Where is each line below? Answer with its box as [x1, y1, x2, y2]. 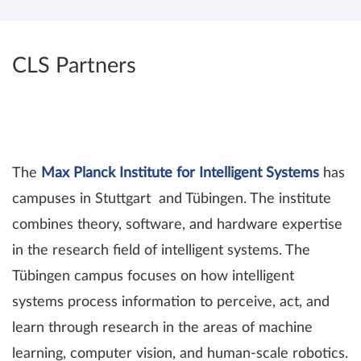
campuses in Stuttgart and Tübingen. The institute [12, 192, 331, 206]
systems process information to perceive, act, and [12, 295, 330, 309]
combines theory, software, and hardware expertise [12, 218, 342, 232]
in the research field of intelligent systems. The [12, 243, 310, 258]
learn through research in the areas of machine [12, 321, 313, 335]
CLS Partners [12, 55, 136, 77]
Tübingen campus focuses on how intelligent [12, 269, 294, 284]
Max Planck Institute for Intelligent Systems [41, 166, 319, 180]
